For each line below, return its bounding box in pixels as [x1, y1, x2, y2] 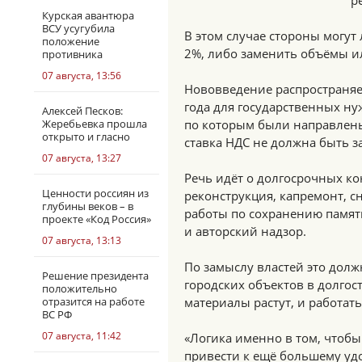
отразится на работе [42, 294, 145, 309]
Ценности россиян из [42, 186, 149, 200]
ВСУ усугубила [42, 21, 115, 36]
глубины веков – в [42, 199, 133, 213]
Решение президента [42, 268, 149, 283]
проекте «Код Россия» [42, 212, 151, 226]
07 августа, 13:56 [42, 69, 121, 82]
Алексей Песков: [42, 103, 123, 118]
